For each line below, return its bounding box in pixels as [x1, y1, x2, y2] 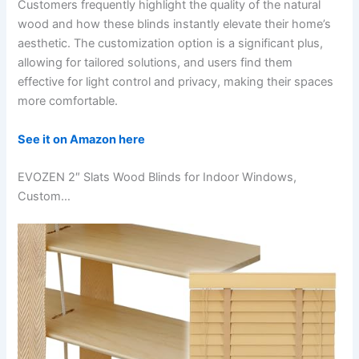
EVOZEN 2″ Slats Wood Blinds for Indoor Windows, [18, 170, 297, 185]
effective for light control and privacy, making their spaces [18, 75, 334, 90]
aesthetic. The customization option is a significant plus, [18, 36, 324, 51]
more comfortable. [18, 94, 119, 109]
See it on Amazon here [18, 131, 146, 147]
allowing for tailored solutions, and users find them [18, 55, 293, 71]
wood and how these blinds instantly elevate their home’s [18, 17, 332, 32]
